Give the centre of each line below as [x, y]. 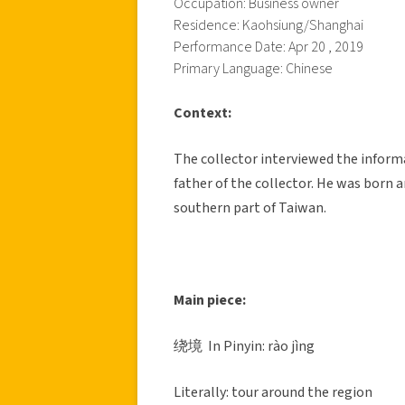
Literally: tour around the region [273, 392]
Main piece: [210, 300]
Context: [202, 113]
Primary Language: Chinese [253, 68]
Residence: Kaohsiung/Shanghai [268, 25]
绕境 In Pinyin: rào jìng [244, 346]
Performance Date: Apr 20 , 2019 [268, 47]
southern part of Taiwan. [250, 207]
